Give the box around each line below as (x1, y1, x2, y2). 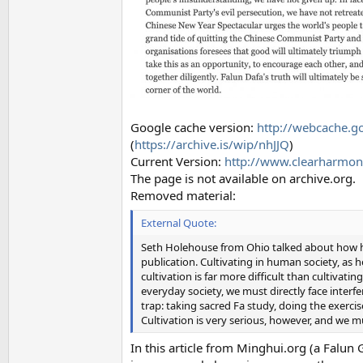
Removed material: (130, 186, 236, 203)
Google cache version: (130, 118, 257, 135)
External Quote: (141, 216, 216, 231)
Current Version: (130, 152, 224, 169)
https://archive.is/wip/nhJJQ (135, 135, 289, 152)
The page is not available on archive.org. (130, 169, 356, 186)
